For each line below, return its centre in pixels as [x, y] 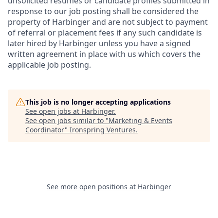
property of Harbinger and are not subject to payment [108, 22]
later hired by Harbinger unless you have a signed [99, 43]
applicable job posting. [49, 65]
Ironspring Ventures [103, 130]
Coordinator [45, 130]
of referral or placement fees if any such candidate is [105, 33]
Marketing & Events [140, 120]
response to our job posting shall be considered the [103, 11]
